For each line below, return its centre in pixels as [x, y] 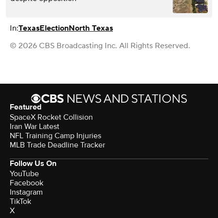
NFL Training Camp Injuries [55, 136]
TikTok [20, 201]
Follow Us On [33, 163]
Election [54, 28]
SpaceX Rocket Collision [51, 117]
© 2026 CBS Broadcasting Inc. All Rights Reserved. [100, 45]
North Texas [91, 28]
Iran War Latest [35, 126]
